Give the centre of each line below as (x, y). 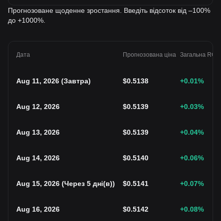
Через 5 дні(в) (88, 184)
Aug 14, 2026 (38, 158)
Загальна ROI (199, 55)
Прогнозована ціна (149, 55)
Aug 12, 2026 (38, 107)
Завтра (76, 81)
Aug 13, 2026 (38, 132)
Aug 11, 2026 (38, 81)
